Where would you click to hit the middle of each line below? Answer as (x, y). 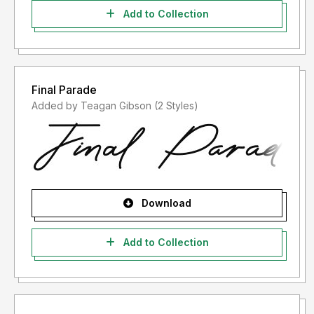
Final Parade (64, 90)
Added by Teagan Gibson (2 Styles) (176, 106)
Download (165, 203)
